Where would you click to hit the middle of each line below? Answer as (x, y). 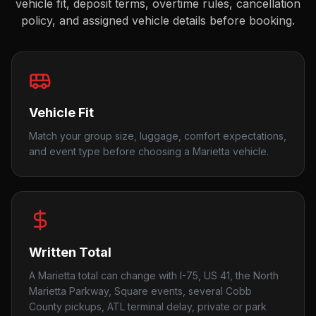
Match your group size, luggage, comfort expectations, (158, 136)
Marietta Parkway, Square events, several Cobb (140, 291)
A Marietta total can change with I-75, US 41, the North (154, 275)
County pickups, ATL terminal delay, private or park (148, 306)
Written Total (70, 252)
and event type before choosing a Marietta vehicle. (149, 151)
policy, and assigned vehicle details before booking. (158, 20)
